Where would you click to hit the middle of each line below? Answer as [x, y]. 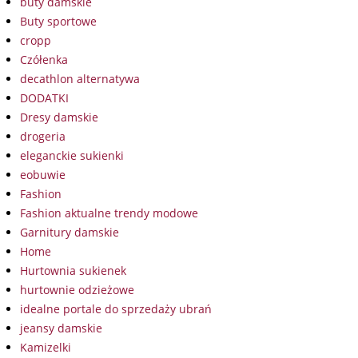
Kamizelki [46, 348]
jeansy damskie [61, 328]
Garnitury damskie [70, 233]
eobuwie [43, 175]
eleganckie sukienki [72, 156]
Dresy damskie [59, 117]
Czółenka [44, 60]
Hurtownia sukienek [73, 271]
